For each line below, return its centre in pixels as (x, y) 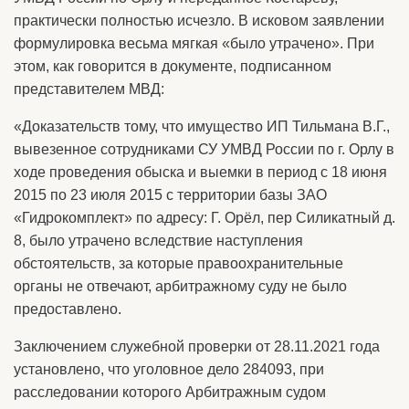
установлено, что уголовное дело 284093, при (169, 370)
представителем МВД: (89, 89)
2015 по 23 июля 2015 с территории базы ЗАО (170, 195)
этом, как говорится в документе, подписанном (173, 67)
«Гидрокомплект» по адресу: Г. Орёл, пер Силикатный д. (204, 218)
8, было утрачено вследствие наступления (158, 241)
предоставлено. (68, 309)
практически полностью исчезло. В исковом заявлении (199, 21)
